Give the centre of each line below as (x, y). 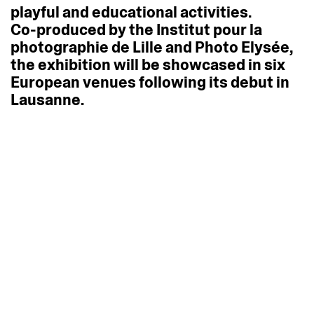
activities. (216, 12)
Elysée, (267, 47)
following (172, 82)
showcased (204, 64)
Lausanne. (47, 100)
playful (35, 12)
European (45, 82)
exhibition (74, 64)
